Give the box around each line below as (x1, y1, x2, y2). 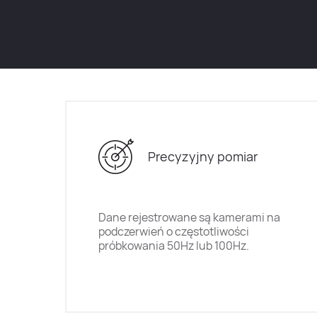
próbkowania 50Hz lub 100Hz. (98, 238, 249, 253)
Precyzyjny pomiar (147, 147, 258, 165)
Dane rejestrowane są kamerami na (98, 209, 280, 225)
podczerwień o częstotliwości (98, 224, 249, 239)
